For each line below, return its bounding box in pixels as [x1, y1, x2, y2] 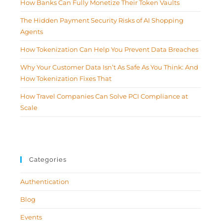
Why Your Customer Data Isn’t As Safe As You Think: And [20, 63, 199, 72]
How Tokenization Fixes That [20, 74, 112, 83]
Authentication [20, 178, 70, 186]
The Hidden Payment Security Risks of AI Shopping [20, 16, 184, 25]
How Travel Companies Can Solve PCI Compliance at [20, 92, 188, 101]
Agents [20, 28, 43, 36]
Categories [29, 156, 67, 164]
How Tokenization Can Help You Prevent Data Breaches [20, 45, 199, 54]
